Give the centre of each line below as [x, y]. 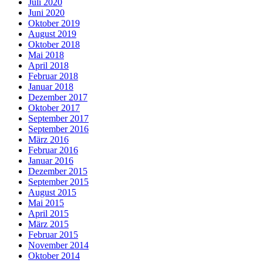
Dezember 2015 [58, 171]
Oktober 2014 [54, 255]
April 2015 [48, 213]
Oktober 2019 [54, 23]
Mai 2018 [46, 55]
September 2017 [58, 118]
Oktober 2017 [54, 107]
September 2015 [58, 181]
